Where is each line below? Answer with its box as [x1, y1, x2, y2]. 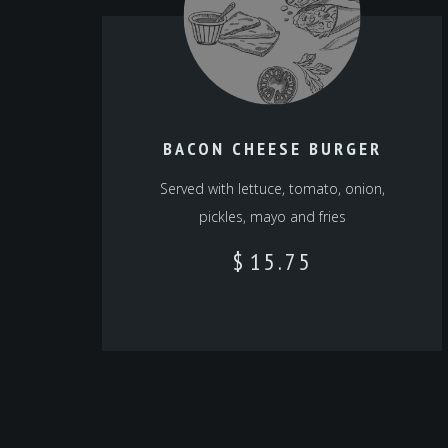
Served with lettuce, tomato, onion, [159, 179, 385, 199]
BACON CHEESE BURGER [162, 137, 382, 161]
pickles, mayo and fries [198, 207, 346, 227]
